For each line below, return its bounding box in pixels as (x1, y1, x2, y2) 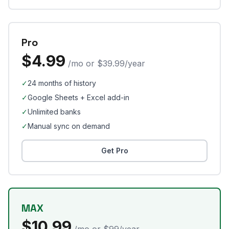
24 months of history (28, 79, 96, 87)
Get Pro (101, 146, 128, 155)
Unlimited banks (28, 107, 81, 116)
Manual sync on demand (28, 122, 110, 130)
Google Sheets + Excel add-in (28, 93, 129, 102)
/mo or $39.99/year (68, 58, 145, 68)
